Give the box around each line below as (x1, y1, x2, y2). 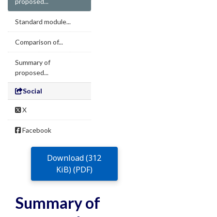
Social (23, 87, 42, 95)
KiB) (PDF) (56, 164, 93, 175)
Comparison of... (15, 38, 63, 46)
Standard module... (15, 17, 71, 26)
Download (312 (47, 153, 102, 163)
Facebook (21, 126, 51, 134)
